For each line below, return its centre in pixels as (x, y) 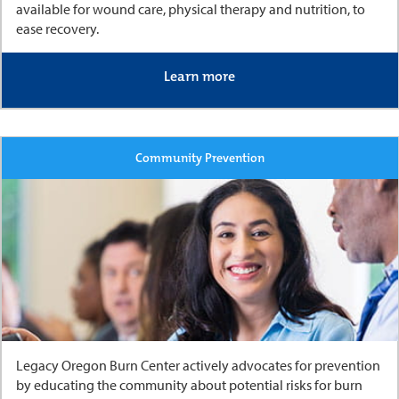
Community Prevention (199, 158)
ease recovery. (58, 29)
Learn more (199, 77)
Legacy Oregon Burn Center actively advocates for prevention (198, 365)
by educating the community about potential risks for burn (189, 384)
